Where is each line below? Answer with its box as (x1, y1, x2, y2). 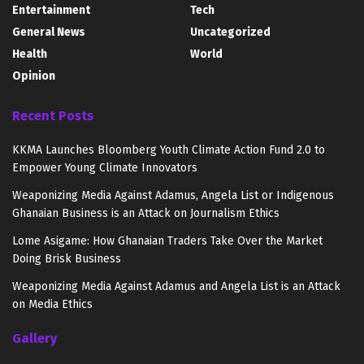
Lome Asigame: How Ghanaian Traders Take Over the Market (12, 233, 323, 248)
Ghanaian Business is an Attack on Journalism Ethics (12, 206, 279, 220)
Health (12, 46, 47, 61)
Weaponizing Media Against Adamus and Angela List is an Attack (12, 279, 340, 293)
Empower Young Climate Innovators (12, 160, 197, 175)
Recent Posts (12, 107, 93, 123)
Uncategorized (190, 24, 271, 39)
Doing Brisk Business (12, 251, 121, 266)
